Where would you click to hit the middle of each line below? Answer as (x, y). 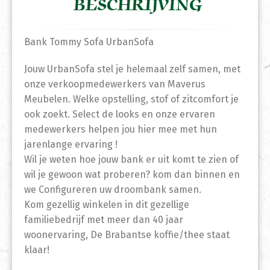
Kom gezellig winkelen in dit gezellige (107, 205)
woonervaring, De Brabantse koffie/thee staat (127, 235)
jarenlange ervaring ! (71, 145)
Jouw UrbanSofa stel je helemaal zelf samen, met (132, 69)
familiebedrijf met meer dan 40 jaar (104, 220)
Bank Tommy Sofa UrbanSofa (89, 42)
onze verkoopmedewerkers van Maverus (115, 84)
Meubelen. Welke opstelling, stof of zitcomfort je (131, 99)
